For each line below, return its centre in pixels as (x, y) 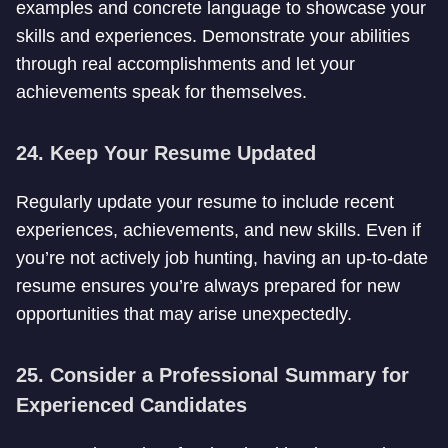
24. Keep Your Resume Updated (166, 153)
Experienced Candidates (131, 405)
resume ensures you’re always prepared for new (208, 286)
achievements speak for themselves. (161, 92)
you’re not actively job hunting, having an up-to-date (222, 258)
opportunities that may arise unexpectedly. (184, 314)
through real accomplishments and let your (185, 64)
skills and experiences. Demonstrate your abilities (213, 36)
